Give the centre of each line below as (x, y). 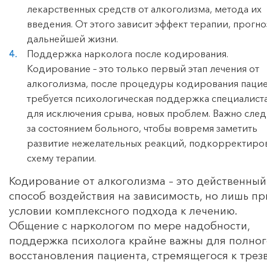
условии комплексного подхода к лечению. (123, 211)
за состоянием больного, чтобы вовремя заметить (142, 128)
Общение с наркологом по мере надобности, (129, 226)
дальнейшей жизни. (72, 38)
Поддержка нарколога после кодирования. (128, 53)
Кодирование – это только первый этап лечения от (143, 68)
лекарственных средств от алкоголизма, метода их (144, 9)
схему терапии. (61, 158)
